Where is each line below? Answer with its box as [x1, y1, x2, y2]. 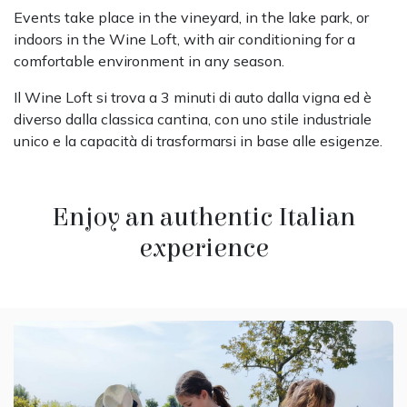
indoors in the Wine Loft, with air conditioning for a [14, 29, 355, 48]
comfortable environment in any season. [14, 51, 284, 70]
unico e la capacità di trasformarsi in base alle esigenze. [14, 131, 382, 150]
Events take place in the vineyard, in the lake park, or [14, 7, 369, 26]
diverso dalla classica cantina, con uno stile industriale [14, 109, 372, 128]
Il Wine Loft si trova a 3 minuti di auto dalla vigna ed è [14, 87, 372, 106]
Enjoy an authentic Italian [52, 202, 355, 233]
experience [138, 233, 269, 263]
